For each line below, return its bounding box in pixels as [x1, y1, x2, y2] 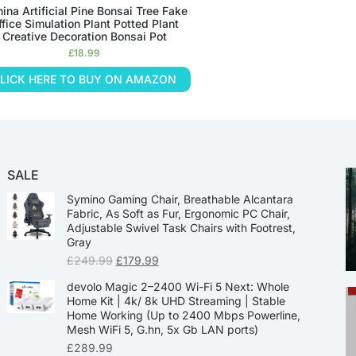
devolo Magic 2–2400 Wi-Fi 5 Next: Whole [66, 279, 289, 293]
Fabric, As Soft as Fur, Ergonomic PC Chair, [66, 206, 290, 220]
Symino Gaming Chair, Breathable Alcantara [66, 192, 293, 206]
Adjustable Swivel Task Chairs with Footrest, [66, 220, 296, 234]
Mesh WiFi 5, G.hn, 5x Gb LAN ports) [66, 322, 258, 336]
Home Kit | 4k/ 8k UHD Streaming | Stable [66, 293, 285, 308]
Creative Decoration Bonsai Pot [2, 29, 167, 43]
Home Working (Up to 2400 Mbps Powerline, [66, 308, 300, 322]
